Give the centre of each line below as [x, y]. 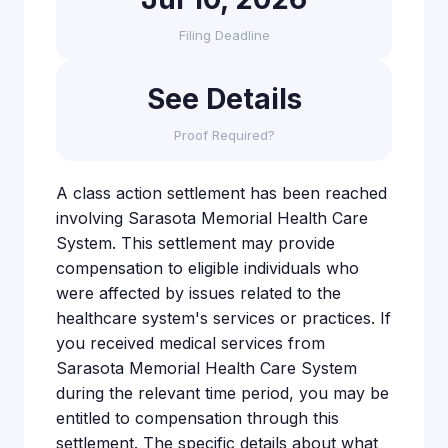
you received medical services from [190, 343]
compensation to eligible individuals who [207, 268]
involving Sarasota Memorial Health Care [212, 218]
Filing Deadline [224, 35]
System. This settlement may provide [195, 243]
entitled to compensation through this [197, 418]
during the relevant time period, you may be [222, 393]
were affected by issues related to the [198, 293]
